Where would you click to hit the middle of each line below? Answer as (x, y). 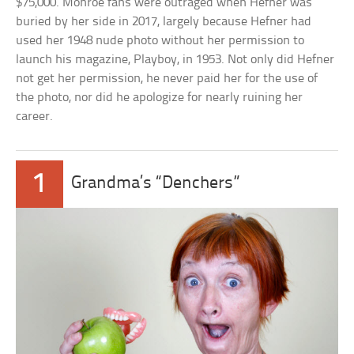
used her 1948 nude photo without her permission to (160, 41)
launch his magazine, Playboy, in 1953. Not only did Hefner (175, 60)
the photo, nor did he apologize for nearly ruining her (160, 98)
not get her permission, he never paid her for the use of (167, 79)
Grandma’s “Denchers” (156, 184)
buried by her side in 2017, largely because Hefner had (164, 22)
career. (35, 117)
